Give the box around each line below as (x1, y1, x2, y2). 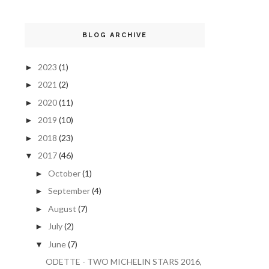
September (47, 186, 90, 196)
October (47, 168, 80, 178)
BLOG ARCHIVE (82, 31, 147, 39)
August (47, 203, 76, 214)
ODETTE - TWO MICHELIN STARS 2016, (45, 256, 202, 267)
